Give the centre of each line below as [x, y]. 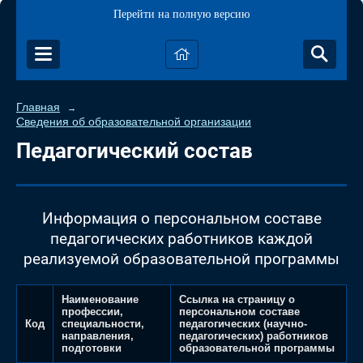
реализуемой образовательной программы [181, 258]
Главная [38, 107]
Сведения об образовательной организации [134, 122]
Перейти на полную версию [181, 14]
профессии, [92, 312]
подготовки [92, 348]
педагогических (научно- [243, 324]
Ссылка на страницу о [237, 300]
